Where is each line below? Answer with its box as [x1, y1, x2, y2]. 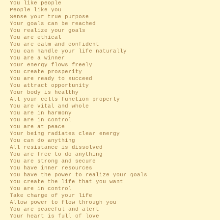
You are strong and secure [10, 158, 96, 164]
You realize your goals [10, 27, 85, 33]
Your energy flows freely [10, 62, 92, 68]
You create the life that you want [10, 179, 123, 185]
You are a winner [10, 55, 65, 61]
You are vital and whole [10, 103, 89, 109]
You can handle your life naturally [10, 48, 127, 54]
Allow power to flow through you [10, 199, 116, 205]
